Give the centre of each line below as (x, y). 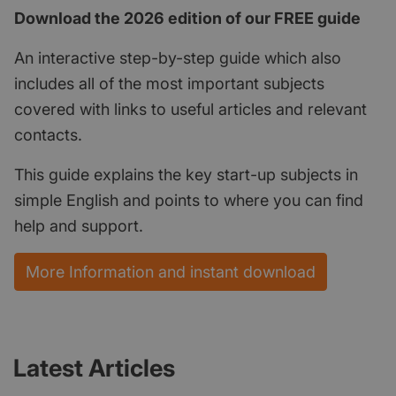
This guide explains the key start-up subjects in (186, 174)
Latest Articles (94, 368)
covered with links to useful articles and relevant (190, 109)
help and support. (79, 225)
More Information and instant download (171, 271)
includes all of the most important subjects (169, 83)
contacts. (48, 134)
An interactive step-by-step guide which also (178, 57)
